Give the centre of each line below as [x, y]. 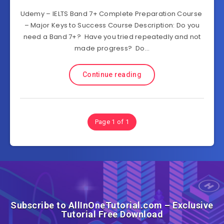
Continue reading [112, 75]
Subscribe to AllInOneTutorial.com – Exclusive [112, 205]
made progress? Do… [112, 48]
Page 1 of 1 [112, 122]
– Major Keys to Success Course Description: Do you [112, 25]
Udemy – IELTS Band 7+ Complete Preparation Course [112, 14]
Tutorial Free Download [112, 214]
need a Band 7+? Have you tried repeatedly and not [112, 37]
